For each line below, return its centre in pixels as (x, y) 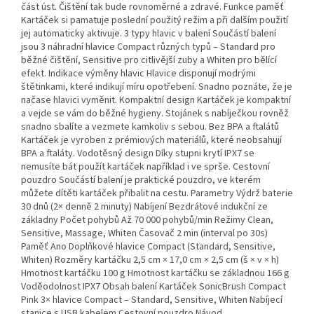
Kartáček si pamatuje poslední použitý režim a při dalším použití (155, 21)
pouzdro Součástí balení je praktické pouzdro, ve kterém (141, 180)
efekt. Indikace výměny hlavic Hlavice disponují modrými (138, 74)
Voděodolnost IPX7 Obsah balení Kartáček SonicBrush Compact (153, 287)
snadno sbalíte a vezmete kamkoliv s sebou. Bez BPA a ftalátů (150, 127)
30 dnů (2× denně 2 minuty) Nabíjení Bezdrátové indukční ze (144, 207)
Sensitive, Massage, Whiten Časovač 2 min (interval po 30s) (144, 234)
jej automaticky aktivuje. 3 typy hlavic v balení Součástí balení (149, 34)
